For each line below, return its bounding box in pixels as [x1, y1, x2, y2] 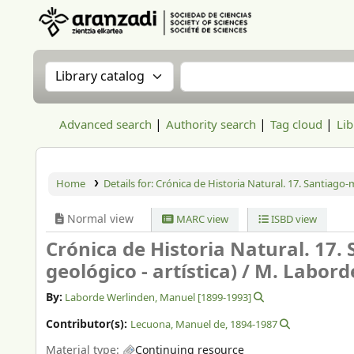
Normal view [64, 211, 134, 228]
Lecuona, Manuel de [130, 317, 225, 333]
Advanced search [59, 116, 152, 134]
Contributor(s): [46, 316, 130, 333]
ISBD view [268, 212, 317, 227]
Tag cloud [270, 116, 322, 134]
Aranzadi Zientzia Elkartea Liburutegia [36, 38, 213, 53]
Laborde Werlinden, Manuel [65, 290, 196, 306]
